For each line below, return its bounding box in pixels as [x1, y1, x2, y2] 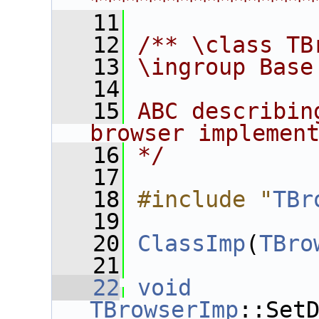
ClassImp [137, 231, 246, 256]
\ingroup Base [137, 54, 313, 80]
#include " [137, 187, 273, 212]
